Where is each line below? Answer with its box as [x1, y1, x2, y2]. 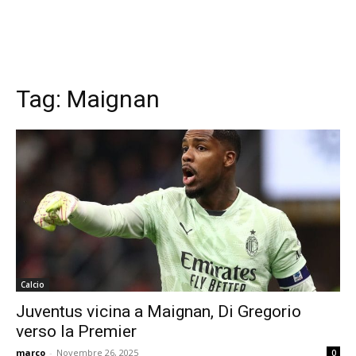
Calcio [21, 279, 44, 290]
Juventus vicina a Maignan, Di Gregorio [16, 302, 301, 321]
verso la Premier [16, 322, 137, 341]
